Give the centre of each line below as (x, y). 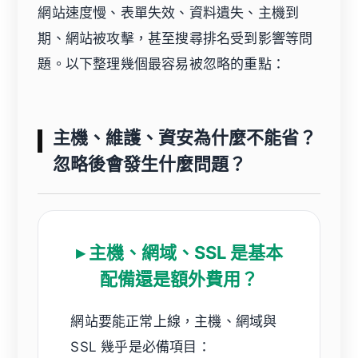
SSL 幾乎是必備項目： (141, 347)
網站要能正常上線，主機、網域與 (174, 322)
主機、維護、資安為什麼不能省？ (184, 138)
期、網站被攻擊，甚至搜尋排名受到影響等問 (175, 39)
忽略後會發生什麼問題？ (149, 164)
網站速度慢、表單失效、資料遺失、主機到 (169, 13)
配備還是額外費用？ (179, 279)
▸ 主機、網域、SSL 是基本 (179, 253)
